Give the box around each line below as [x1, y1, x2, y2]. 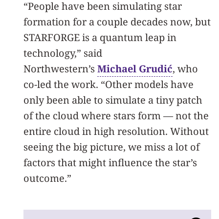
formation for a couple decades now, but [23, 15, 211, 28]
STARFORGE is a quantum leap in [23, 31, 176, 44]
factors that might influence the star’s [23, 156, 197, 169]
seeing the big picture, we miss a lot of [23, 140, 199, 153]
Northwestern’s [23, 62, 97, 75]
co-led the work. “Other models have [23, 78, 194, 91]
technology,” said [23, 46, 102, 60]
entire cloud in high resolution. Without [23, 125, 209, 138]
